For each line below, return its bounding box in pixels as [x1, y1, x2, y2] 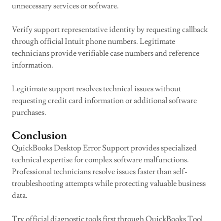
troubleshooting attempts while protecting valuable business [12, 179, 206, 188]
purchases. [12, 108, 46, 117]
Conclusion [12, 129, 67, 143]
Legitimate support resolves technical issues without [12, 84, 181, 94]
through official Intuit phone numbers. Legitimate [12, 37, 175, 46]
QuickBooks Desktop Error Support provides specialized [12, 143, 197, 153]
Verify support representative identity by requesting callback [12, 25, 208, 35]
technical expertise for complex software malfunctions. [12, 155, 189, 165]
